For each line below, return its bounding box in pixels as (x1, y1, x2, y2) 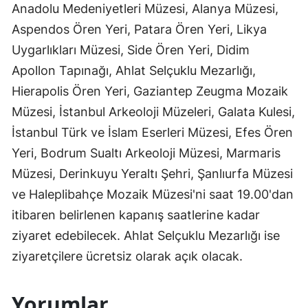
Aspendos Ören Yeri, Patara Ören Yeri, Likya (12, 21, 267, 36)
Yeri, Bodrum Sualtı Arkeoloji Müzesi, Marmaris (12, 145, 280, 160)
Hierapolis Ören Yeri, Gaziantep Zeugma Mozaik (12, 83, 288, 98)
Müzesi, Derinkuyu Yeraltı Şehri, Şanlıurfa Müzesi (12, 166, 293, 181)
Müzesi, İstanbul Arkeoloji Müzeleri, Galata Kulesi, (12, 104, 295, 119)
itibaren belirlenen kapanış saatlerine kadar (12, 207, 260, 222)
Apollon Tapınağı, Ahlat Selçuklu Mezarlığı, (12, 63, 256, 78)
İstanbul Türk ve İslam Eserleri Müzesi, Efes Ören (12, 124, 293, 140)
